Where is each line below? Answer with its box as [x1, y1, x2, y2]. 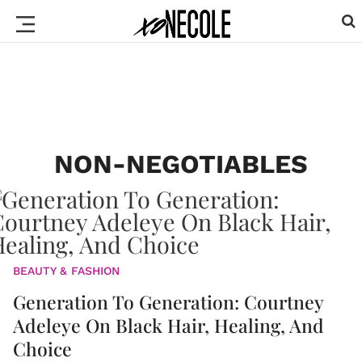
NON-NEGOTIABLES [54, 149, 308, 179]
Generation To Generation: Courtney [13, 289, 323, 314]
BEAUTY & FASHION [13, 264, 120, 277]
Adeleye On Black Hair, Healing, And [13, 313, 324, 338]
